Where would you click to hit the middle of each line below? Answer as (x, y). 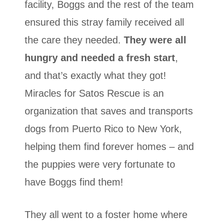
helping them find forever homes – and (109, 147)
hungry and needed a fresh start (100, 58)
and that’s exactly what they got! (95, 76)
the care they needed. (74, 40)
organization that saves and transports (109, 111)
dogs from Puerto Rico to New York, (103, 129)
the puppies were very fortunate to (100, 165)
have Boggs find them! (74, 182)
